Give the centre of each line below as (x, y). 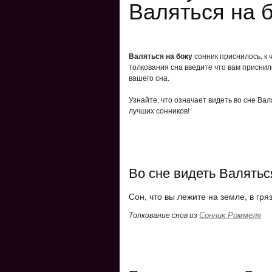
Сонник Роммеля (230, 215)
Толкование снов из (164, 215)
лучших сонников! (159, 110)
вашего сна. (149, 77)
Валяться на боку (161, 56)
